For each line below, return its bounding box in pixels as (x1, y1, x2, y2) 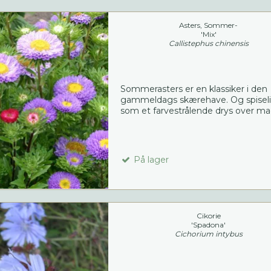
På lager (131, 154, 169, 166)
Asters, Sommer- (179, 21, 238, 30)
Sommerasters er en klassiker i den (120, 83, 267, 95)
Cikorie (196, 211, 221, 221)
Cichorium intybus (174, 229, 243, 239)
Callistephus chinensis (168, 39, 249, 48)
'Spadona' (191, 220, 226, 230)
